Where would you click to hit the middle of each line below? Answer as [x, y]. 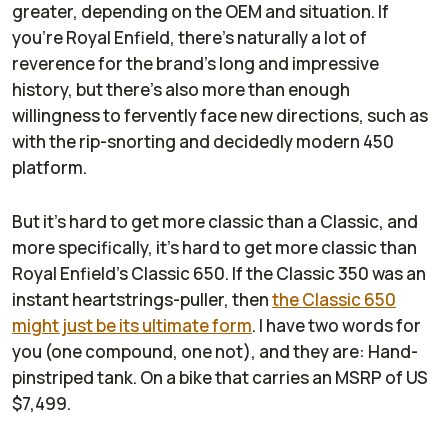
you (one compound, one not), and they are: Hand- [215, 351]
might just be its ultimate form [132, 325]
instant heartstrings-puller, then [142, 299]
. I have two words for [336, 325]
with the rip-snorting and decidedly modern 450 [203, 141]
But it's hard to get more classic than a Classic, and [215, 221]
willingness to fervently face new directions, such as [220, 115]
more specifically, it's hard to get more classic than [214, 247]
